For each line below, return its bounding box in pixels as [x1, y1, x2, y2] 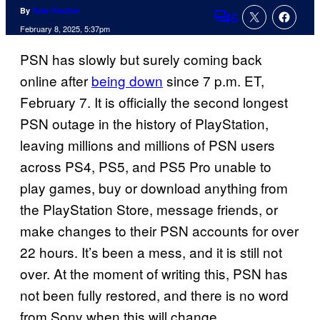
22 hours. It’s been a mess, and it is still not [20, 242, 282, 262]
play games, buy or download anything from [20, 178, 288, 198]
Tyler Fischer [32, 5, 80, 16]
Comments [213, 16, 280, 36]
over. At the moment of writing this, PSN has [20, 264, 288, 284]
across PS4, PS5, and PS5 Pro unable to [20, 156, 271, 176]
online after [20, 71, 91, 91]
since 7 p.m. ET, [163, 71, 264, 91]
